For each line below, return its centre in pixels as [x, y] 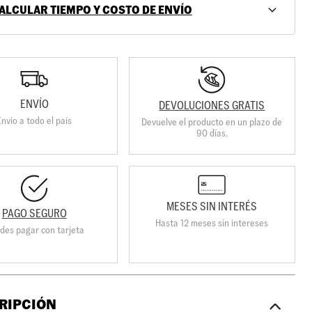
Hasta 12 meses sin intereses [212, 223]
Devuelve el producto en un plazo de [212, 122]
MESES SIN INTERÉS [212, 207]
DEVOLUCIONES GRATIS [212, 105]
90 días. [212, 133]
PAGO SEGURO [34, 213]
